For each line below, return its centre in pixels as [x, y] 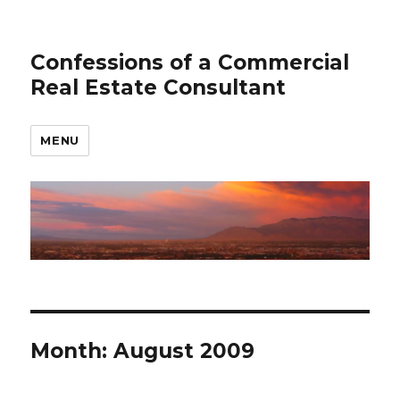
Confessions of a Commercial [190, 62]
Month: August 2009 [143, 351]
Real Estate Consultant [158, 87]
